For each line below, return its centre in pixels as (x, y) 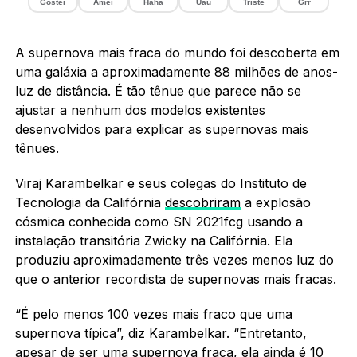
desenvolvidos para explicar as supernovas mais (161, 129)
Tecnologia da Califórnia (90, 202)
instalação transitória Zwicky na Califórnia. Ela (153, 240)
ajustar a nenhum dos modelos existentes (140, 110)
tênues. (37, 148)
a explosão (275, 202)
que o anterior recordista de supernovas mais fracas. (175, 279)
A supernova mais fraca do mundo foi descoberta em (177, 52)
